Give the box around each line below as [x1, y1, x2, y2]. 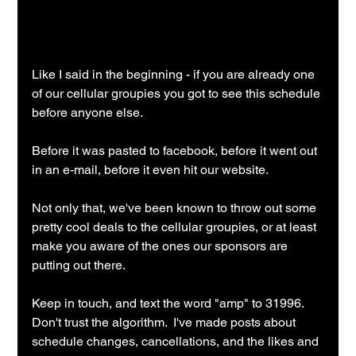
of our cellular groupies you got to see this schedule [32, 86, 324, 102]
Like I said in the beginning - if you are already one [32, 67, 319, 83]
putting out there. [32, 257, 126, 273]
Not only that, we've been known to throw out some [32, 200, 320, 216]
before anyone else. [32, 105, 144, 121]
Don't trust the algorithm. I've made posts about [32, 315, 300, 331]
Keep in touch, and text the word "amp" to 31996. [32, 296, 311, 311]
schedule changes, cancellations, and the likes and [32, 334, 323, 350]
